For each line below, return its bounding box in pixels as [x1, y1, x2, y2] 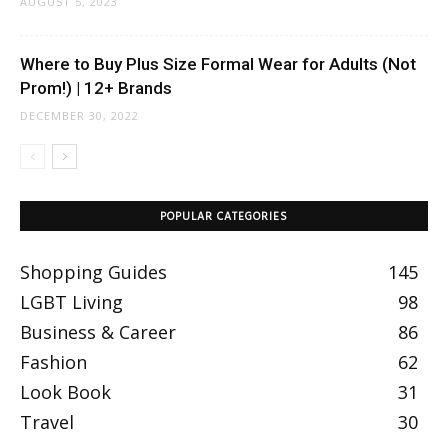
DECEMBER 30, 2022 [20, 107, 139, 123]
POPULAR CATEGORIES [160, 207, 288, 226]
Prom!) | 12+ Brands [20, 77, 172, 98]
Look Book [20, 379, 111, 404]
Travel [20, 409, 74, 434]
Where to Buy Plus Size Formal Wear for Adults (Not [20, 53, 416, 74]
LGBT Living [20, 289, 123, 314]
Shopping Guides [20, 259, 167, 284]
